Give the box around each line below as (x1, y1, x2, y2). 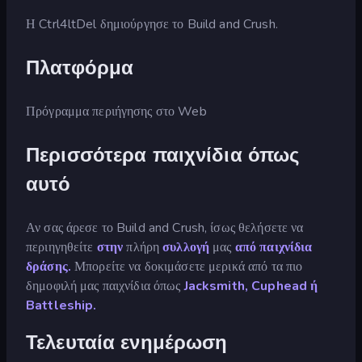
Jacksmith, (183, 276, 249, 295)
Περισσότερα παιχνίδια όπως (26, 141, 300, 168)
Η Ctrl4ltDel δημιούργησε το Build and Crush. (26, 15, 278, 33)
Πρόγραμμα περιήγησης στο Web (26, 102, 207, 120)
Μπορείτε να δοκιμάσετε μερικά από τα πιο (70, 257, 303, 276)
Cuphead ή (251, 276, 318, 295)
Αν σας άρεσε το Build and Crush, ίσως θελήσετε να (26, 218, 304, 237)
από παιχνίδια (234, 238, 313, 256)
